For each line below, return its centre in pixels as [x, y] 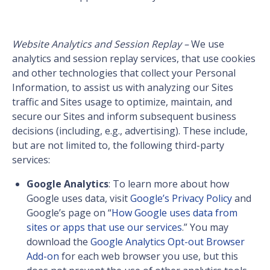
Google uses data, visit [78, 199]
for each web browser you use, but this [149, 256]
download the [58, 242]
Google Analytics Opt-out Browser [168, 242]
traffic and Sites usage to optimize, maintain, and [122, 102]
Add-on [43, 256]
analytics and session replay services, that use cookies [134, 59]
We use [208, 44]
